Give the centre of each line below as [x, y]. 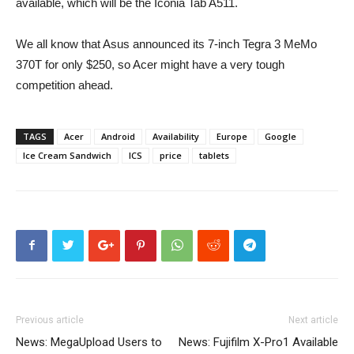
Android [118, 136]
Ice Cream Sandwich [67, 155]
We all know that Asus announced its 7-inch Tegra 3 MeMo [166, 43]
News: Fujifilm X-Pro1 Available [258, 342]
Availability [176, 136]
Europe [232, 136]
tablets [214, 155]
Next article [313, 320]
